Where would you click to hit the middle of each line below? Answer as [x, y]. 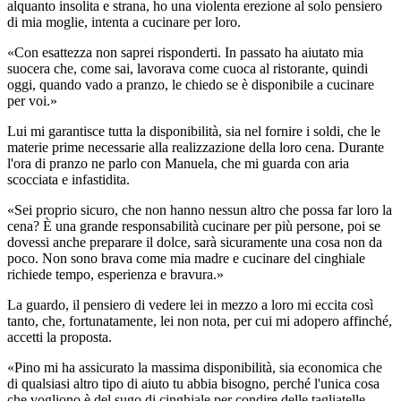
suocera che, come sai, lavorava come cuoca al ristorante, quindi [188, 68]
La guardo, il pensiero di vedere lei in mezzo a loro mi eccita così [190, 304]
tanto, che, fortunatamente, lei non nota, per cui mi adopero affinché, [200, 320]
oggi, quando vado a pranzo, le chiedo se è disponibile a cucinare [191, 84]
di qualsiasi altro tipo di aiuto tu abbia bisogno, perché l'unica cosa [193, 383]
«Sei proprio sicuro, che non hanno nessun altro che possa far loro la [200, 209]
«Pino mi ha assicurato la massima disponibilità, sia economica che [195, 367]
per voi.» [32, 100]
